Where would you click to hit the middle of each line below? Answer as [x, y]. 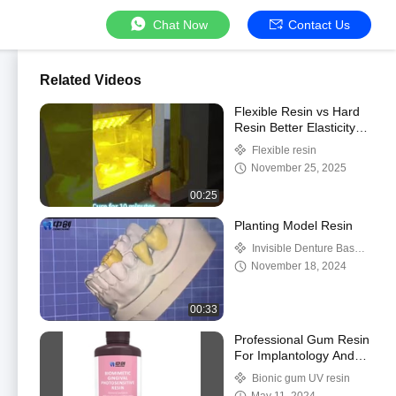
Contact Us [319, 24]
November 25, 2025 [299, 168]
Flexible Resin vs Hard [297, 111]
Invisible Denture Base [306, 248]
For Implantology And [294, 355]
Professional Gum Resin [302, 339]
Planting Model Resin [293, 225]
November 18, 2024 [299, 266]
